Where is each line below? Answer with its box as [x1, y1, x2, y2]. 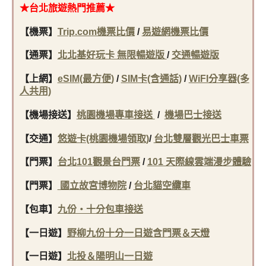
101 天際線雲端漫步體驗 [147, 157, 251, 167]
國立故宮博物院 [57, 180, 126, 191]
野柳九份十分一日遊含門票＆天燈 [66, 227, 210, 238]
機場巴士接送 [164, 109, 221, 120]
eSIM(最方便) [57, 74, 114, 84]
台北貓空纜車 [133, 180, 191, 191]
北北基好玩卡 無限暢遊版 [57, 50, 167, 61]
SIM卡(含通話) [121, 74, 182, 84]
